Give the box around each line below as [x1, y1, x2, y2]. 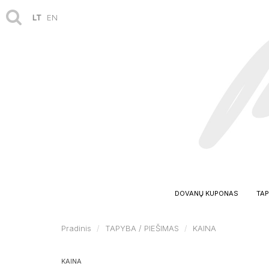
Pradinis [61, 223, 91, 233]
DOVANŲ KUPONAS [175, 189, 238, 198]
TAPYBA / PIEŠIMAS [105, 223, 179, 233]
